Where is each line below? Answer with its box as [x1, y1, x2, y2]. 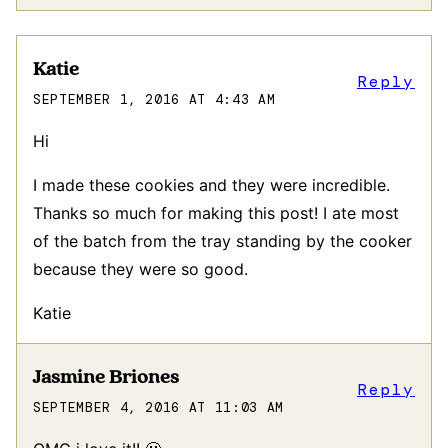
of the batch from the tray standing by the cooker [33, 230, 412, 251]
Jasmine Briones [33, 364, 179, 390]
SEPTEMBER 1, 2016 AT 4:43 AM [33, 90, 276, 108]
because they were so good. [33, 258, 248, 279]
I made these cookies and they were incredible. [33, 174, 390, 195]
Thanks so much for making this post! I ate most [33, 202, 399, 223]
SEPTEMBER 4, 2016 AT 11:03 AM [33, 398, 284, 416]
